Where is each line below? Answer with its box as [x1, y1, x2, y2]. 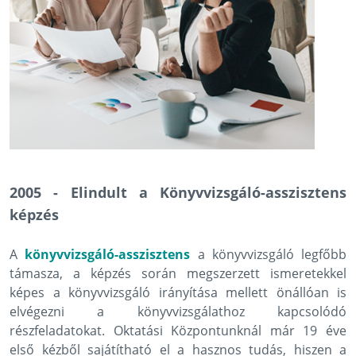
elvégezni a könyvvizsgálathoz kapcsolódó [10, 303, 346, 321]
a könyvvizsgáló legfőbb [190, 246, 346, 264]
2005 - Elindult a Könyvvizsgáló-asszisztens [10, 183, 346, 203]
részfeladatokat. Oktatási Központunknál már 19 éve [10, 322, 346, 340]
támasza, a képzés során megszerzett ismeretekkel [10, 265, 346, 283]
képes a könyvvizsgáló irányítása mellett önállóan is [10, 284, 346, 302]
